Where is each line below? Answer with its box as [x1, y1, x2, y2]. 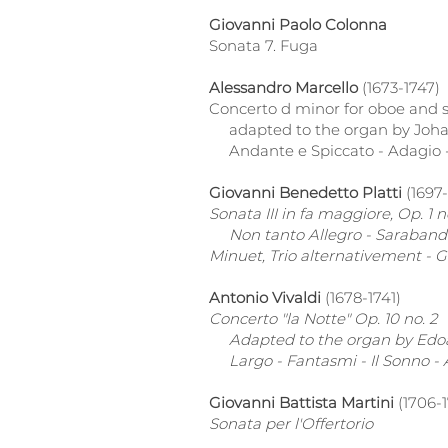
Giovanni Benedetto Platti [209, 183, 402, 202]
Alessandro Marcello [209, 78, 362, 97]
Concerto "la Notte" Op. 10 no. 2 [209, 309, 437, 328]
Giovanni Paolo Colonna [209, 15, 387, 34]
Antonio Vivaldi [209, 288, 321, 307]
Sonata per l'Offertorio [209, 414, 373, 433]
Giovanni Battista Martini [209, 393, 398, 412]
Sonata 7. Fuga [209, 36, 318, 55]
